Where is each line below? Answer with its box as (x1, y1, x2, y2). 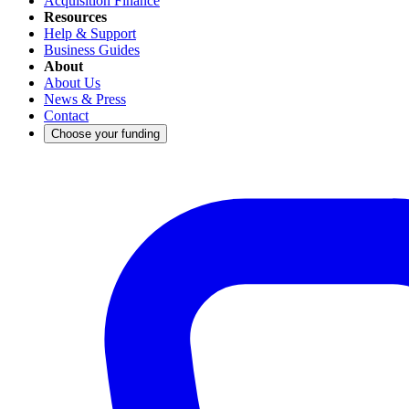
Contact (44, 107, 89, 123)
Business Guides (44, 41, 140, 58)
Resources (44, 8, 107, 25)
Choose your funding (51, 126, 160, 141)
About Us (44, 74, 100, 90)
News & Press (44, 90, 126, 107)
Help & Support (44, 25, 136, 41)
